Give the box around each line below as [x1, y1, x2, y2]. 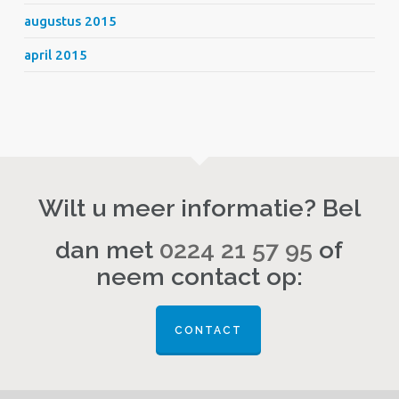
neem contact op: [95, 263, 303, 290]
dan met [55, 236, 160, 264]
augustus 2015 [23, 13, 117, 28]
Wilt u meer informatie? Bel [37, 194, 361, 222]
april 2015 [23, 47, 87, 62]
